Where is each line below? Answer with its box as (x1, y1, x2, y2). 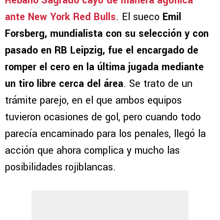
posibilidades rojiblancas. (5, 160, 116, 174)
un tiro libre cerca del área (5, 76, 123, 91)
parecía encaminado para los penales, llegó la (5, 126, 206, 141)
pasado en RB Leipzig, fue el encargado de (5, 43, 198, 57)
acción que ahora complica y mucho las (5, 143, 180, 158)
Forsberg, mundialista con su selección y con (5, 26, 209, 41)
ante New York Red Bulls (5, 9, 116, 24)
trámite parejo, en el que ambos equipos (5, 93, 182, 108)
